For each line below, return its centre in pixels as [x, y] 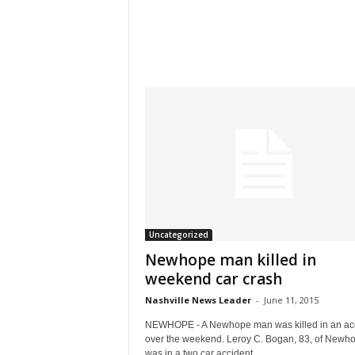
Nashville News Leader [198, 300]
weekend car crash [213, 279]
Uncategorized [178, 235]
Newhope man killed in [230, 260]
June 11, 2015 [291, 300]
